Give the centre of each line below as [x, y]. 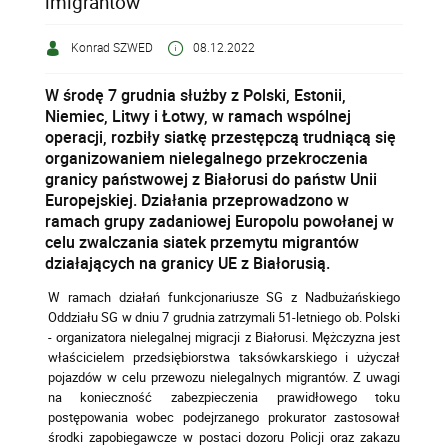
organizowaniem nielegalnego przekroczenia [207, 158]
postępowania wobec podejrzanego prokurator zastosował [224, 417]
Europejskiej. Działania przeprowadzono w [197, 200]
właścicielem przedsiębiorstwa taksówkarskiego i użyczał [224, 357]
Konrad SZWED [111, 48]
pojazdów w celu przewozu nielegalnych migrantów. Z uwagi [224, 377]
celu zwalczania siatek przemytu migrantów [202, 242]
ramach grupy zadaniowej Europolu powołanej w [220, 221]
